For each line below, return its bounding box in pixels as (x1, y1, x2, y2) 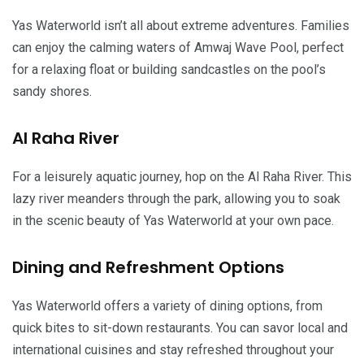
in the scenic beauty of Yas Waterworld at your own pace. (12, 212, 334, 228)
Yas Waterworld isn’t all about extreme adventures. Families (12, 17, 349, 33)
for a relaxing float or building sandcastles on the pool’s (12, 61, 326, 77)
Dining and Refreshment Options (12, 255, 284, 279)
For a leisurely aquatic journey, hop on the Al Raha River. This (12, 168, 352, 184)
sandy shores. (12, 83, 92, 99)
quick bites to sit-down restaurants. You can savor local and (12, 319, 348, 336)
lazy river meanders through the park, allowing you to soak (12, 190, 340, 206)
